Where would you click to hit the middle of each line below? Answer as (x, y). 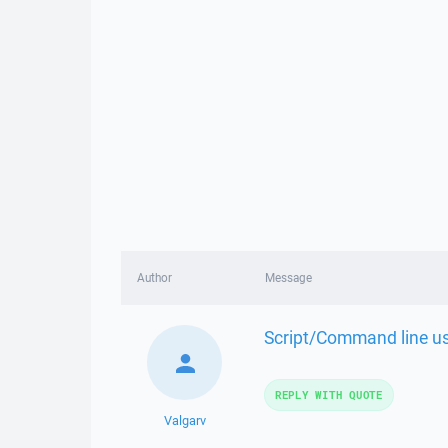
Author (154, 277)
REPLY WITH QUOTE (328, 394)
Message (288, 277)
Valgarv (184, 420)
